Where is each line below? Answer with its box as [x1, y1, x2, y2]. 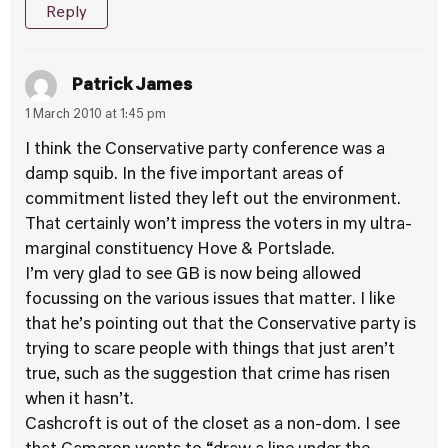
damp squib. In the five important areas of [25, 167, 344, 183]
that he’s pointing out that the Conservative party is [25, 317, 416, 333]
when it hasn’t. [25, 392, 134, 408]
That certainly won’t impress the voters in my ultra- [25, 217, 412, 233]
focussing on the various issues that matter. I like [25, 292, 395, 308]
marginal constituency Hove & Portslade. [25, 242, 335, 258]
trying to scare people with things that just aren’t [25, 342, 395, 358]
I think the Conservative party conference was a [25, 142, 385, 158]
